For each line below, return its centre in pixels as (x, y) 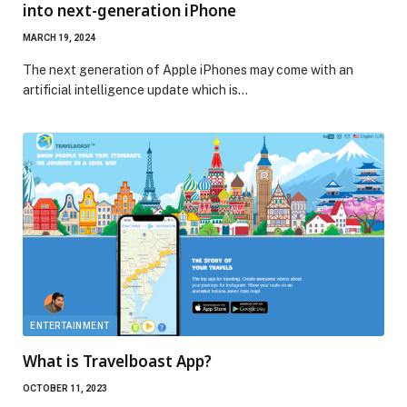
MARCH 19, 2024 (59, 37)
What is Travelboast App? (117, 361)
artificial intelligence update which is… (135, 89)
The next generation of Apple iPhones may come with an (188, 69)
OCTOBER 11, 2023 (65, 388)
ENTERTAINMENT (70, 325)
